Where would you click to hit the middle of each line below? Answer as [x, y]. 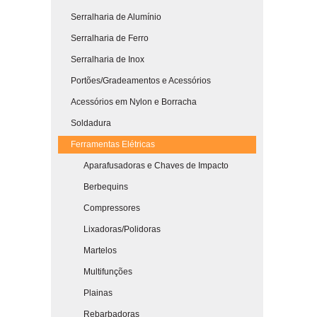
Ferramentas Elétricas [106, 144]
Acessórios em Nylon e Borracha [127, 102]
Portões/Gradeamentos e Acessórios [134, 81]
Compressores [99, 208]
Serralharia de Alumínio [110, 17]
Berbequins [93, 187]
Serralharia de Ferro [103, 38]
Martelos [87, 250]
